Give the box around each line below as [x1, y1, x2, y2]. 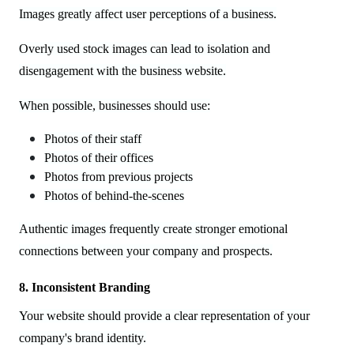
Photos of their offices [44, 150, 153, 164]
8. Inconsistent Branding [19, 280, 150, 294]
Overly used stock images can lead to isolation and [19, 41, 270, 55]
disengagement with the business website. [19, 63, 226, 77]
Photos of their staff [44, 131, 141, 145]
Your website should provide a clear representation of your [19, 308, 310, 322]
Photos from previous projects [44, 169, 193, 183]
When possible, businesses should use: [19, 98, 210, 112]
